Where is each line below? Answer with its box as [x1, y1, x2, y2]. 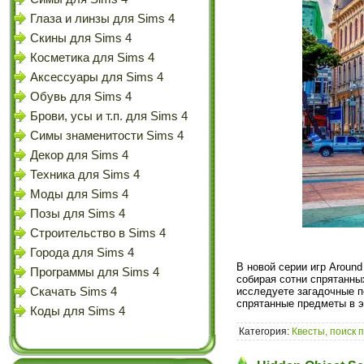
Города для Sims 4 [30, 246, 134, 259]
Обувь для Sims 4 [30, 90, 132, 103]
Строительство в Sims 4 [30, 227, 166, 240]
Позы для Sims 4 [30, 207, 125, 220]
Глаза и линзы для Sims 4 [30, 12, 175, 25]
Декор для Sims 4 [30, 149, 128, 162]
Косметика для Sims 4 [30, 51, 154, 64]
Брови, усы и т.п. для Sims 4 [30, 110, 188, 123]
